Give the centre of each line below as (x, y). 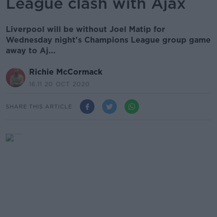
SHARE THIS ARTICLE (39, 106)
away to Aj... (31, 51)
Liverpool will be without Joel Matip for (85, 29)
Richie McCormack (66, 72)
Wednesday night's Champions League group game (108, 40)
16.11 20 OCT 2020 (60, 84)
